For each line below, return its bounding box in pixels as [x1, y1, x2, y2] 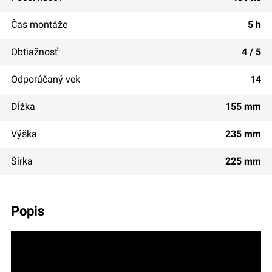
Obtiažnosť [10, 46, 58, 58]
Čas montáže [10, 18, 67, 30]
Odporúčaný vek [10, 73, 80, 85]
